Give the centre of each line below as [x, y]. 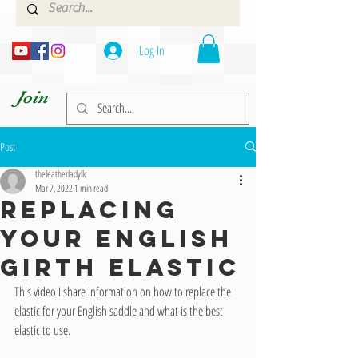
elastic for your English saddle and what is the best [120, 310]
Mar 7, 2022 [54, 188]
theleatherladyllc [61, 173]
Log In [152, 50]
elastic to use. [46, 330]
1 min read [91, 188]
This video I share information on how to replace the [124, 291]
